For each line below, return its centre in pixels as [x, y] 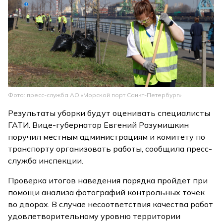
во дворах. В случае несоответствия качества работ [111, 204]
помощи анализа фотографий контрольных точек [107, 192]
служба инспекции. [46, 160]
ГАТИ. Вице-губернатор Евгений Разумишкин [99, 125]
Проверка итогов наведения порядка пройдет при [108, 180]
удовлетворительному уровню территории [94, 216]
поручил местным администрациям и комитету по [107, 137]
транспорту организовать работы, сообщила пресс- [110, 148]
